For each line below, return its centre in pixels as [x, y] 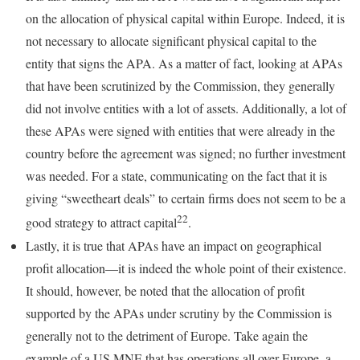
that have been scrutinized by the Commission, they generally [180, 86]
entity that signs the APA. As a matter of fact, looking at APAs [184, 63]
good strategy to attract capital [101, 223]
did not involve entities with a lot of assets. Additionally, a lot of [186, 108]
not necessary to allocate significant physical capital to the [171, 41]
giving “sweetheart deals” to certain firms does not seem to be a [186, 198]
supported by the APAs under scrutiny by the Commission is [179, 313]
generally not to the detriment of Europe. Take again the [167, 335]
